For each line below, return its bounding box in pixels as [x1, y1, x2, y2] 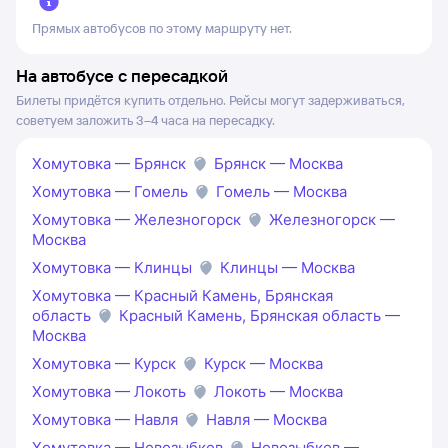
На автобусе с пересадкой [16, 64, 228, 86]
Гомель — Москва [216, 181, 347, 201]
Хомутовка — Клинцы [32, 257, 192, 277]
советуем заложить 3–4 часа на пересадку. [16, 111, 275, 128]
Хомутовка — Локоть [32, 381, 186, 401]
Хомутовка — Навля [32, 409, 178, 429]
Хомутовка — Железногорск [32, 209, 241, 229]
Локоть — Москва [214, 381, 343, 401]
